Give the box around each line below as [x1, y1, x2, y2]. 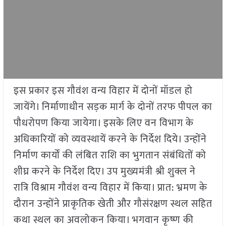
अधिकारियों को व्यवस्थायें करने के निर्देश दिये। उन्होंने [13, 131, 207, 148]
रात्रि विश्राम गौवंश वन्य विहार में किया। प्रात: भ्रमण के [13, 179, 207, 197]
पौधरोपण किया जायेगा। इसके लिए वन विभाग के [13, 115, 194, 132]
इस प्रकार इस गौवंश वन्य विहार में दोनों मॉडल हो [13, 82, 193, 100]
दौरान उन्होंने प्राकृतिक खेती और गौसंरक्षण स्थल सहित [13, 195, 212, 213]
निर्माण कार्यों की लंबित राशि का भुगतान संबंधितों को [13, 147, 206, 164]
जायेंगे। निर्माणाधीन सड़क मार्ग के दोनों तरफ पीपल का [13, 98, 212, 116]
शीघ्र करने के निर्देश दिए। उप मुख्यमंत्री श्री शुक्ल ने [13, 163, 196, 181]
